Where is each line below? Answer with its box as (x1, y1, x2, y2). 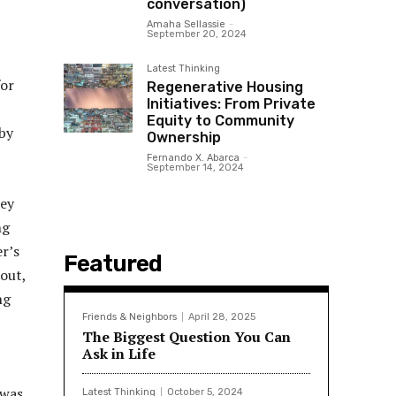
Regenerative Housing (147, 78, 303, 95)
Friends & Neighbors (82, 310, 177, 323)
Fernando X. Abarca (147, 151, 240, 164)
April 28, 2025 (188, 310, 255, 323)
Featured (64, 249, 162, 278)
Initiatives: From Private (147, 95, 316, 112)
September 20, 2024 (147, 27, 247, 40)
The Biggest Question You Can (82, 326, 291, 346)
